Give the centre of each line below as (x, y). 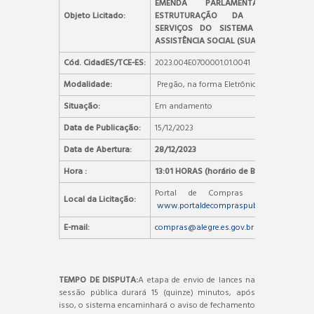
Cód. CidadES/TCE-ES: (105, 63)
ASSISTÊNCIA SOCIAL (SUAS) (209, 41)
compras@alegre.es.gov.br (204, 227)
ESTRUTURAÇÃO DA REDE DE (228, 16)
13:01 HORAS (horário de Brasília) (218, 171)
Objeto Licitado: (95, 16)
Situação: (82, 106)
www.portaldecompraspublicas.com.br (229, 206)
